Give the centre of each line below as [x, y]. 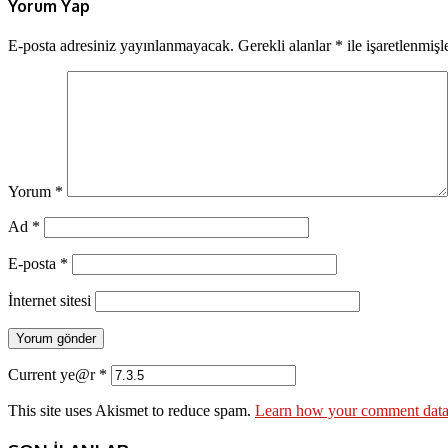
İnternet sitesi [49, 301]
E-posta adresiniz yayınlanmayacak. [121, 46]
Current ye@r [53, 375]
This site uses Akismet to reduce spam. [131, 411]
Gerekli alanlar [286, 46]
